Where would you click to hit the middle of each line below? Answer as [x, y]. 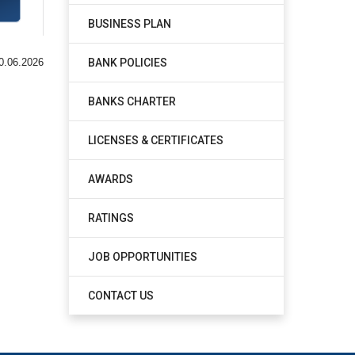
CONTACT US [120, 296]
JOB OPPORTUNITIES [142, 257]
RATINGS [111, 218]
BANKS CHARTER [132, 101]
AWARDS [110, 179]
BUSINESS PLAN [129, 24]
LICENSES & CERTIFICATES [155, 140]
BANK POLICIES [127, 63]
